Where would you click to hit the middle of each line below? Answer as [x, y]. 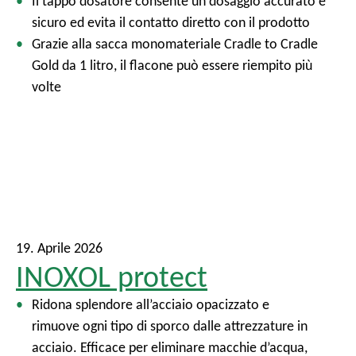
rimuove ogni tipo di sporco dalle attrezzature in [170, 326]
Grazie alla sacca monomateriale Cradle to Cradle [175, 44]
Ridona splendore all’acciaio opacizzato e [151, 305]
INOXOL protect [112, 277]
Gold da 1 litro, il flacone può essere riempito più [172, 65]
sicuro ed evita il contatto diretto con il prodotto [171, 22]
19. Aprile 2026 [59, 248]
